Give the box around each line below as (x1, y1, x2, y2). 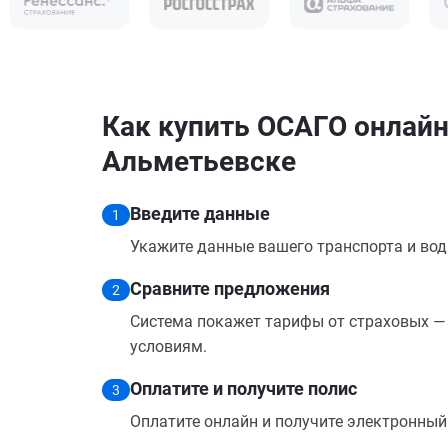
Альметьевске (102, 145, 296, 178)
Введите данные (130, 203, 270, 224)
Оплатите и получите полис (130, 378, 357, 399)
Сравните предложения (130, 278, 330, 299)
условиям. (130, 337, 207, 356)
